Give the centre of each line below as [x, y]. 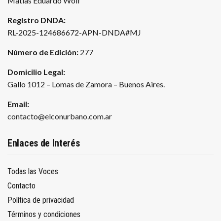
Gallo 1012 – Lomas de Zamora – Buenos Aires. [86, 84]
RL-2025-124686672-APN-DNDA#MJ [74, 32]
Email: [18, 104]
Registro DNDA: [37, 20]
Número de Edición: [44, 52]
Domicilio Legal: [36, 72]
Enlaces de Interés [44, 143]
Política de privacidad [41, 200]
